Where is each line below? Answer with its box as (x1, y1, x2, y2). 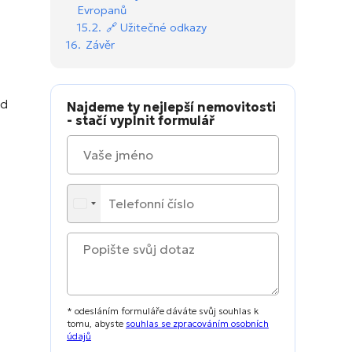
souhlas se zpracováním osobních (126, 317, 269, 330)
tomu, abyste (67, 317, 126, 330)
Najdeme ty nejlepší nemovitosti (67, 99, 276, 115)
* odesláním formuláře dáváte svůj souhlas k (67, 305, 258, 317)
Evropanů (77, 3, 126, 18)
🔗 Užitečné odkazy (106, 20, 207, 35)
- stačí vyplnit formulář (67, 112, 214, 129)
